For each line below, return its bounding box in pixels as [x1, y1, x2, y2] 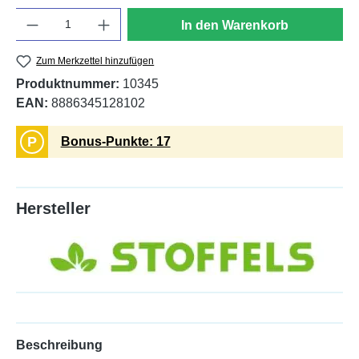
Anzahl [15, 10, 55, 23]
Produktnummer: [16, 77, 123, 91]
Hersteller [16, 200, 91, 218]
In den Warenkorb [181, 18, 289, 32]
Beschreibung [16, 338, 103, 353]
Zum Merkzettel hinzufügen [36, 55, 155, 67]
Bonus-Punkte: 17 [60, 135, 171, 149]
